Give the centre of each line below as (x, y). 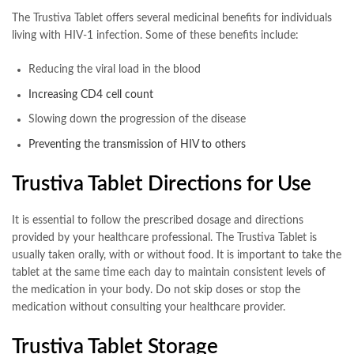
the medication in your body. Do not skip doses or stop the (156, 290)
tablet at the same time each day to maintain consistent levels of (169, 273)
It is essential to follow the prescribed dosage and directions (158, 221)
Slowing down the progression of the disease (137, 120)
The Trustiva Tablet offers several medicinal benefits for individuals (172, 19)
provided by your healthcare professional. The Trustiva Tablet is (164, 238)
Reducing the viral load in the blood (115, 70)
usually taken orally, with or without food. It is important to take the (177, 256)
